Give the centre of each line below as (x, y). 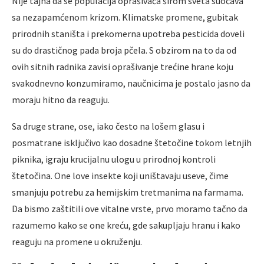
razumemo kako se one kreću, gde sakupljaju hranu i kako (126, 225)
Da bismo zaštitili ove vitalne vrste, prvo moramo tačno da (130, 208)
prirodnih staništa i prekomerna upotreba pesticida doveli (128, 33)
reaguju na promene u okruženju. (77, 241)
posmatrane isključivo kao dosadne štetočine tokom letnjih (132, 142)
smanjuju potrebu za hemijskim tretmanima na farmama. (128, 192)
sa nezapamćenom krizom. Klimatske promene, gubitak (125, 17)
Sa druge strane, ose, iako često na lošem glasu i (108, 126)
